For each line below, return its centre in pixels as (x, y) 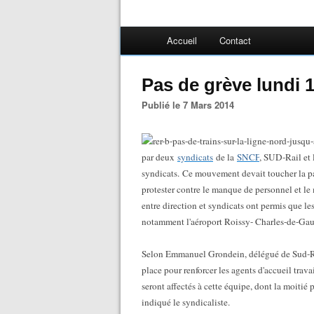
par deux (159, 157)
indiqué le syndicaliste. (187, 302)
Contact (235, 40)
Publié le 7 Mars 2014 (191, 105)
